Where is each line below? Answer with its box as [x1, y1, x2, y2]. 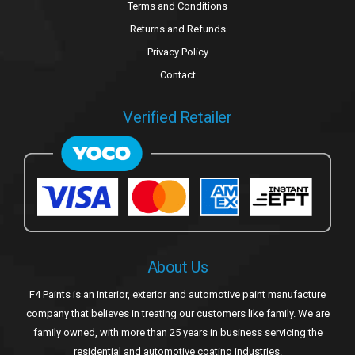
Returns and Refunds [129, 22, 226, 35]
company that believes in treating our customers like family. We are [25, 307, 330, 320]
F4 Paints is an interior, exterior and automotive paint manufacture [29, 288, 326, 301]
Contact [159, 68, 196, 81]
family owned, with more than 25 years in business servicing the [32, 326, 323, 339]
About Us [147, 258, 208, 277]
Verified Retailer [123, 107, 232, 127]
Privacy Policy [147, 45, 208, 58]
